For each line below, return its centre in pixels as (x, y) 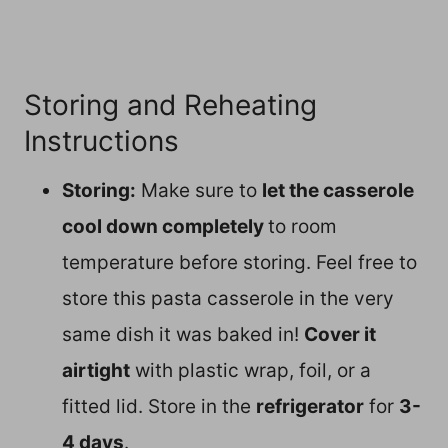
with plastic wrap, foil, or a (250, 371)
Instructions (101, 141)
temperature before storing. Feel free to (239, 263)
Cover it (340, 335)
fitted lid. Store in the (159, 407)
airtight (96, 371)
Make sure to (199, 191)
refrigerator (310, 407)
